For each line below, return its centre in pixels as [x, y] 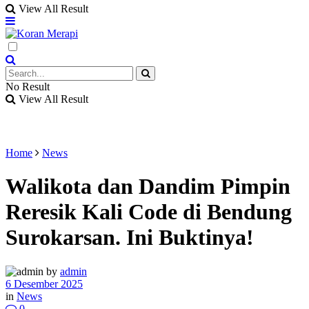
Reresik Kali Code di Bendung [149, 212]
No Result [28, 87]
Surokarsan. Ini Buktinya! [130, 238]
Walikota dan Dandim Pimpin [148, 187]
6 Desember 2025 [44, 283]
